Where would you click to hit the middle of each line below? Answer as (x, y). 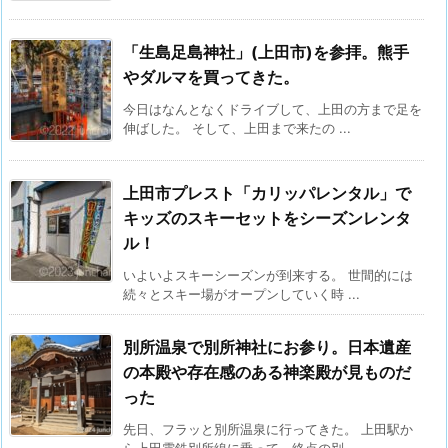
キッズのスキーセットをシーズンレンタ (267, 217)
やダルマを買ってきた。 (211, 76)
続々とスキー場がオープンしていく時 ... (241, 293)
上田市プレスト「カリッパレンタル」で (267, 192)
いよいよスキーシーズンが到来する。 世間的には (268, 274)
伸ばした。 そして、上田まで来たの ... (237, 127)
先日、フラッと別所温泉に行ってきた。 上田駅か (268, 428)
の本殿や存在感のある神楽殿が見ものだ (267, 371)
